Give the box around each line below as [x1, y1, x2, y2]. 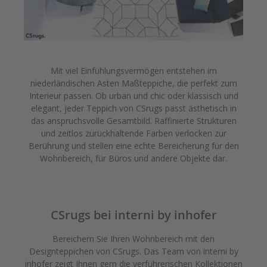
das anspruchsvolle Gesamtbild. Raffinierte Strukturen [30, 114, 237, 126]
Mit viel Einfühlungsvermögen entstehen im [50, 64, 217, 76]
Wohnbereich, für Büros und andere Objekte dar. [40, 152, 227, 164]
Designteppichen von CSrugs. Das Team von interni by [29, 245, 238, 257]
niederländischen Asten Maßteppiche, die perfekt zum [30, 77, 237, 89]
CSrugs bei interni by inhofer [50, 206, 217, 223]
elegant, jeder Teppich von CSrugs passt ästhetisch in [30, 102, 237, 114]
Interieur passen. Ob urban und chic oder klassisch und [29, 89, 238, 101]
